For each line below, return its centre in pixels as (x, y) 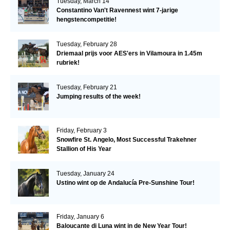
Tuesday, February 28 (87, 44)
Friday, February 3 (81, 130)
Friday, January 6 (80, 216)
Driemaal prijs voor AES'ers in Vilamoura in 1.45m (129, 53)
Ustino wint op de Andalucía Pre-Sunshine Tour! (125, 183)
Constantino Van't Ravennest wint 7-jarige (117, 10)
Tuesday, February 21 (87, 87)
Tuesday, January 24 (85, 173)
